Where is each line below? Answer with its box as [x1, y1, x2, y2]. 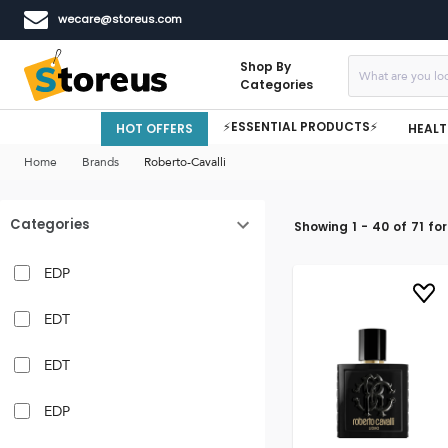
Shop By [240, 57, 291, 75]
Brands [82, 151, 119, 173]
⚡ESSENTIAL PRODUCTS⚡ [223, 118, 378, 135]
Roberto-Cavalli [144, 151, 226, 173]
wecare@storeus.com [58, 10, 182, 27]
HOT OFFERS [116, 119, 193, 137]
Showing [293, 217, 348, 235]
